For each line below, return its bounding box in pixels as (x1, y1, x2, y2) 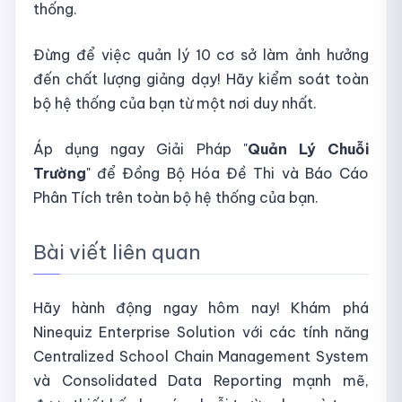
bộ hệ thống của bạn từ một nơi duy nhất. (33, 93, 317, 112)
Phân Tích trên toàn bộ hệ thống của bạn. (33, 188, 319, 206)
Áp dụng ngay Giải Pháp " (33, 139, 248, 158)
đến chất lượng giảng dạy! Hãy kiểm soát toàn (33, 69, 369, 88)
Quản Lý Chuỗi (247, 139, 370, 158)
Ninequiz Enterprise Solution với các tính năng (33, 322, 369, 341)
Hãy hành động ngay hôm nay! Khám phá (33, 298, 369, 317)
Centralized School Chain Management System (33, 346, 369, 365)
